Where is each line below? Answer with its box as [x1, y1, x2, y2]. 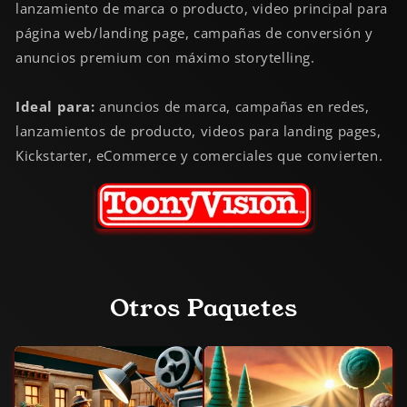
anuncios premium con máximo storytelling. [15, 48, 315, 67]
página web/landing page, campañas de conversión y [15, 24, 373, 43]
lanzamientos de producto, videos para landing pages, [15, 122, 382, 141]
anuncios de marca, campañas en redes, [94, 97, 370, 116]
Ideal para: [15, 97, 95, 116]
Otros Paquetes [109, 292, 298, 326]
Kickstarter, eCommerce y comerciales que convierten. [15, 146, 383, 165]
